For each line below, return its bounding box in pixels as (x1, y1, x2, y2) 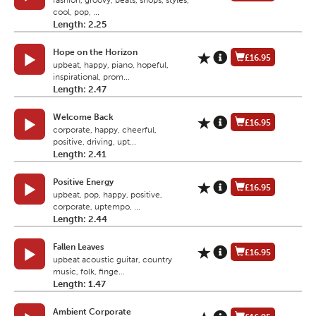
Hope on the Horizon (53, 47, 138, 58)
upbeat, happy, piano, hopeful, (53, 60, 169, 71)
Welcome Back (53, 112, 114, 123)
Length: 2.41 (53, 149, 107, 160)
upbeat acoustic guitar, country (53, 255, 172, 265)
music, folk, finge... (53, 267, 125, 277)
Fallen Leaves (53, 242, 104, 253)
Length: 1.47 (53, 279, 106, 290)
